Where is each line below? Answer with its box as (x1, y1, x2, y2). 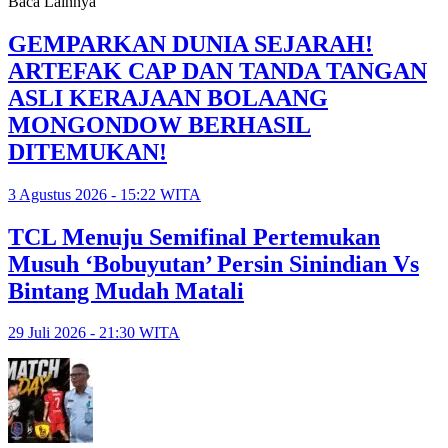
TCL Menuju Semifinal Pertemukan (8, 223, 380, 250)
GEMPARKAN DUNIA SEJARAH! (8, 30, 373, 57)
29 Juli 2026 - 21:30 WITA (8, 324, 180, 342)
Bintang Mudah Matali (8, 277, 244, 304)
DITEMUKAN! (8, 138, 167, 165)
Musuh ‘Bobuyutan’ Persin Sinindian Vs (8, 250, 419, 277)
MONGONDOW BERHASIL (8, 111, 311, 138)
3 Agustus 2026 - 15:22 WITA (8, 185, 201, 203)
